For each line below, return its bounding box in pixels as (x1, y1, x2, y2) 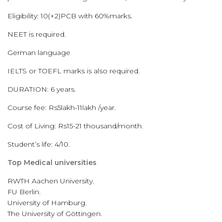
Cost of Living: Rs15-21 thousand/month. (7, 121, 143, 130)
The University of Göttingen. (7, 209, 102, 218)
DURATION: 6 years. (7, 85, 76, 94)
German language (7, 48, 70, 57)
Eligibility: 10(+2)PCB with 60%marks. (7, 11, 132, 20)
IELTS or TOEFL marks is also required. (7, 66, 140, 75)
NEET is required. (7, 30, 66, 39)
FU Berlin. (7, 187, 41, 196)
